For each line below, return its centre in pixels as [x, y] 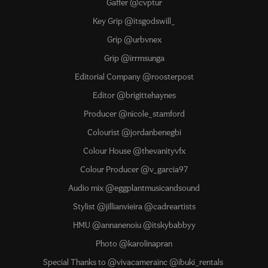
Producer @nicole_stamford [134, 114]
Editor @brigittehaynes [134, 95]
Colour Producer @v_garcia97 [134, 170]
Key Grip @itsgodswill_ [134, 21]
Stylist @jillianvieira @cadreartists [134, 207]
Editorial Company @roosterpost [134, 77]
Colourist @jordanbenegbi [134, 133]
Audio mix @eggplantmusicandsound [134, 188]
